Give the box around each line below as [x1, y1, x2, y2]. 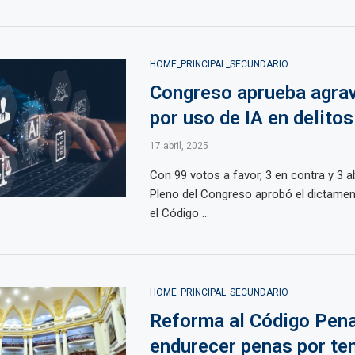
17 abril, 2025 [149, 140, 208, 151]
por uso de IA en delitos [149, 107, 353, 129]
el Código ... [149, 206, 209, 220]
